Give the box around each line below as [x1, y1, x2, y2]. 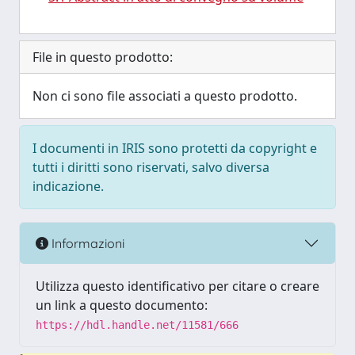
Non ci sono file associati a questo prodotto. [32, 87, 297, 105]
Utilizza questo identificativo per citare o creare [36, 277, 319, 295]
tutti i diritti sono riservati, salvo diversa [32, 158, 269, 176]
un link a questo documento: [36, 296, 208, 314]
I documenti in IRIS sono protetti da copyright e [32, 139, 317, 157]
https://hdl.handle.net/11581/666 [36, 319, 239, 331]
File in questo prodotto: [32, 48, 173, 66]
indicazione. [32, 177, 104, 195]
